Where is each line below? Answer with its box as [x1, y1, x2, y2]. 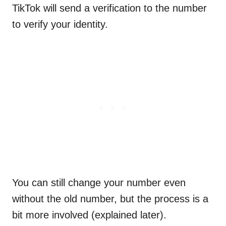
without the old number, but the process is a [12, 193, 208, 205]
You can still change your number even [12, 177, 186, 189]
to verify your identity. [12, 19, 108, 30]
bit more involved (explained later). [12, 209, 166, 221]
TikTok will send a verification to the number [12, 3, 207, 14]
